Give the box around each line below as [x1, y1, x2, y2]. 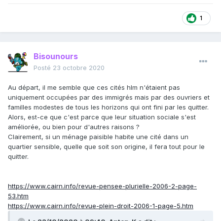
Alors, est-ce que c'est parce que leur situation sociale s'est [8, 113, 196, 121]
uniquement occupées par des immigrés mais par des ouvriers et [8, 93, 210, 102]
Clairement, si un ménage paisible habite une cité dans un [8, 133, 188, 141]
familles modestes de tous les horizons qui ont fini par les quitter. [8, 103, 209, 111]
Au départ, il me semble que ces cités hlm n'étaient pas [8, 83, 180, 92]
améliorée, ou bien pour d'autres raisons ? [8, 123, 140, 131]
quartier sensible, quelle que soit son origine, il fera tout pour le [8, 143, 205, 151]
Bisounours [34, 51, 78, 62]
